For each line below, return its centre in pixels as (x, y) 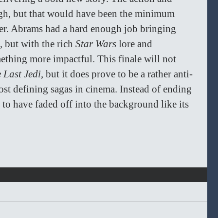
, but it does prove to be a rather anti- (117, 74)
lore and (137, 44)
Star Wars (97, 44)
